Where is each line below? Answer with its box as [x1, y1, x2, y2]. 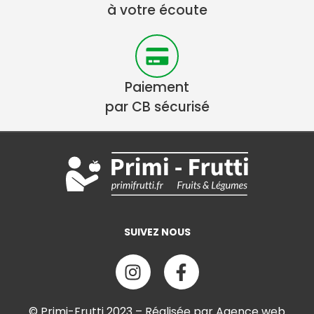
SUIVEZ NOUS [123, 225, 191, 240]
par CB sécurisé [104, 97, 210, 116]
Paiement [125, 77, 189, 97]
